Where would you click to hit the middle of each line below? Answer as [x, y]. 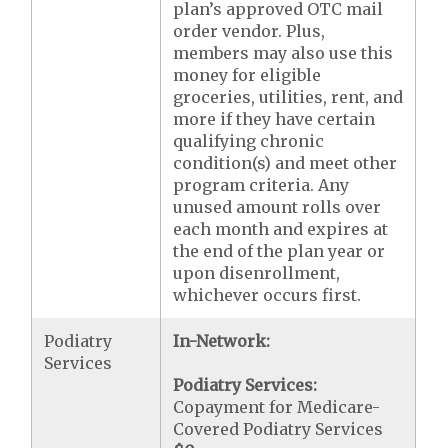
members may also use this [283, 53]
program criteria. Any [261, 185]
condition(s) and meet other [285, 163]
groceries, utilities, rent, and [288, 97]
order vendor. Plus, [249, 31]
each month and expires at [281, 229]
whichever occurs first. [267, 295]
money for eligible [247, 75]
